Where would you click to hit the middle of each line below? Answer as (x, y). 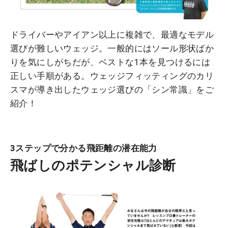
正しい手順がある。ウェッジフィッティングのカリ (112, 76)
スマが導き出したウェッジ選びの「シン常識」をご (112, 89)
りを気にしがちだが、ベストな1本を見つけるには (110, 62)
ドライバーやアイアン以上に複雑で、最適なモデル (112, 34)
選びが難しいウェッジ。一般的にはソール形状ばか (112, 48)
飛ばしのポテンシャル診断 (93, 165)
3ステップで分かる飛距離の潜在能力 (84, 148)
